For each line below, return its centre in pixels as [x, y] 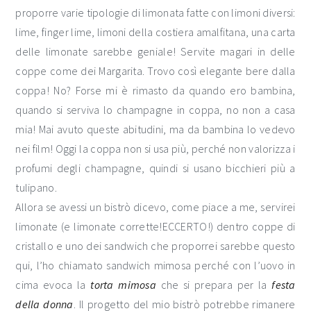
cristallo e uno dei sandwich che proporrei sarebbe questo [155, 246]
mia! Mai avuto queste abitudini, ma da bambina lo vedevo [155, 129]
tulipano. [36, 187]
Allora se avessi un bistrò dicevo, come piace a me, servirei [155, 207]
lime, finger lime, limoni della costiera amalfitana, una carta [155, 32]
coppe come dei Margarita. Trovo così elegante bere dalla [155, 71]
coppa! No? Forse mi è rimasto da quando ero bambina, [155, 90]
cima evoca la [53, 285]
